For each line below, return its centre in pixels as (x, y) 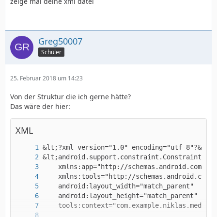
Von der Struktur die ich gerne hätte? (70, 96)
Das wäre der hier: (40, 106)
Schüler (51, 52)
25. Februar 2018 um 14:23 (46, 78)
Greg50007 (60, 41)
